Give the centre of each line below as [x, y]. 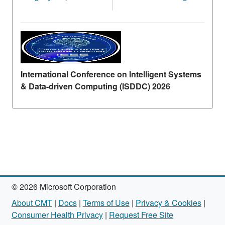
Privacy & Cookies [168, 203]
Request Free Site [141, 215]
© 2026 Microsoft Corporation [64, 187]
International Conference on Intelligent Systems [111, 74]
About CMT [32, 203]
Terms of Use [106, 203]
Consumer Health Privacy [57, 215]
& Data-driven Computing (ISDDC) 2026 [95, 86]
